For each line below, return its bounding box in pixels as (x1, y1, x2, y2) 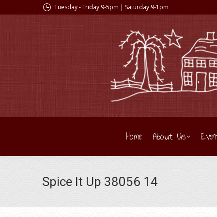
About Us (153, 129, 186, 144)
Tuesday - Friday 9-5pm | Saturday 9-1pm (54, 3, 169, 11)
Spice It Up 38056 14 (42, 174, 158, 189)
